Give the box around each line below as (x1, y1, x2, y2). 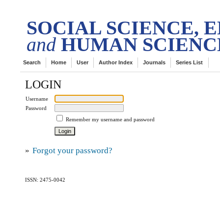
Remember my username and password (66, 116, 155, 122)
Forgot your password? (32, 146, 113, 156)
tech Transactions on (41, 2, 115, 12)
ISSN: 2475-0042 (25, 177, 66, 183)
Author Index (99, 59, 133, 65)
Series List (176, 59, 203, 65)
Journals (143, 59, 166, 65)
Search (23, 59, 41, 65)
